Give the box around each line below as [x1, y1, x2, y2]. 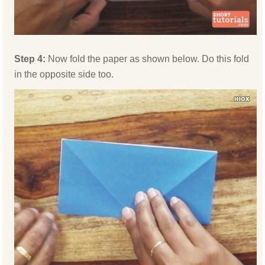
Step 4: [14, 53, 49, 64]
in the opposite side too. [14, 69, 114, 79]
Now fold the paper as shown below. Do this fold [48, 53, 250, 64]
